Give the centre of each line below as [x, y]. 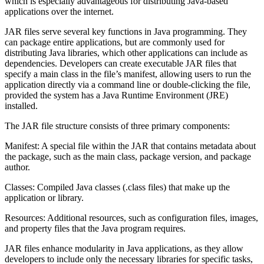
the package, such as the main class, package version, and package [128, 156]
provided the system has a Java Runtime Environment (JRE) [116, 95]
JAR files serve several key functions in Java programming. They [126, 31]
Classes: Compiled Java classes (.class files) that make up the [117, 187]
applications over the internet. [59, 11]
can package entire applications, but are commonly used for [115, 42]
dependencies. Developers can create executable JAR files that [121, 63]
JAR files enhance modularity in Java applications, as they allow [124, 248]
